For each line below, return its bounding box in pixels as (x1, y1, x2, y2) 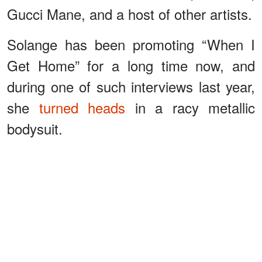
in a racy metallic (125, 96, 255, 118)
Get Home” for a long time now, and (7, 54, 255, 75)
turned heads (39, 96, 125, 118)
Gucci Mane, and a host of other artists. (7, 3, 252, 24)
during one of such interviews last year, (7, 75, 255, 96)
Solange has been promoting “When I (7, 33, 255, 54)
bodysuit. (7, 118, 63, 139)
